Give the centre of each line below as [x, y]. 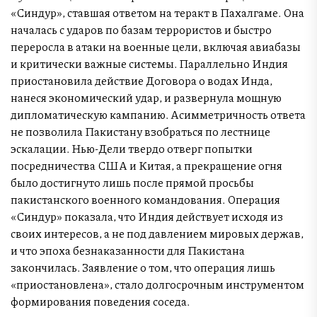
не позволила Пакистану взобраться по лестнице [140, 131]
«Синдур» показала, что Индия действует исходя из [147, 216]
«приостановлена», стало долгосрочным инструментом [157, 284]
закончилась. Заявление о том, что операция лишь [143, 267]
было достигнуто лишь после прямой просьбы [132, 182]
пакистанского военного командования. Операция [145, 199]
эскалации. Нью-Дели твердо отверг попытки [132, 148]
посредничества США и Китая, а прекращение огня [146, 165]
